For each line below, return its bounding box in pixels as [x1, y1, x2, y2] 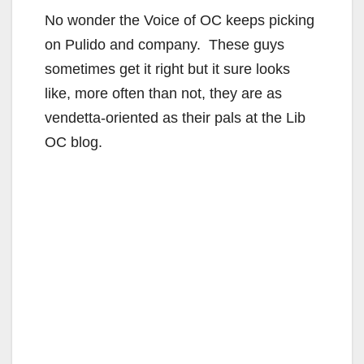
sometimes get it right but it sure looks [45, 60, 290, 77]
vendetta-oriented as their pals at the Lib [45, 109, 305, 126]
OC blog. [45, 133, 102, 150]
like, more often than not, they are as [45, 84, 282, 102]
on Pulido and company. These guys [45, 36, 284, 53]
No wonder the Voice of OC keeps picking [45, 11, 314, 28]
